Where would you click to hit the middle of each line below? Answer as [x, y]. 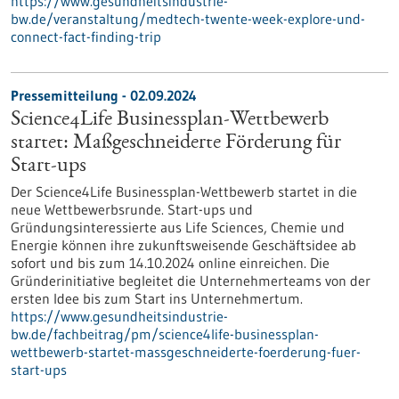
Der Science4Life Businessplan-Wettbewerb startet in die [184, 191]
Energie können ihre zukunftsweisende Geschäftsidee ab [183, 245]
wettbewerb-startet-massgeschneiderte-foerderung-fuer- [186, 352]
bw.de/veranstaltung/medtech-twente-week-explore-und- [188, 19]
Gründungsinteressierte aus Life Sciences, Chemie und [178, 227]
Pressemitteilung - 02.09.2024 [104, 95]
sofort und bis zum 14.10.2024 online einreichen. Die [170, 263]
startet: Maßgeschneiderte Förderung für [176, 143]
